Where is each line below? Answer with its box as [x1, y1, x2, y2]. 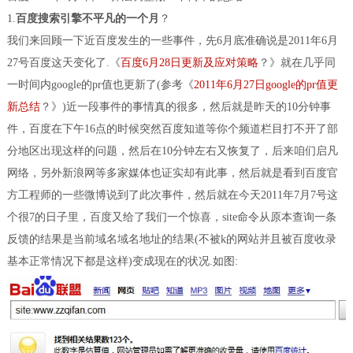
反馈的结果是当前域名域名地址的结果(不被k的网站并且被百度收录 [6, 232, 336, 245]
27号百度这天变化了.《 [6, 56, 121, 69]
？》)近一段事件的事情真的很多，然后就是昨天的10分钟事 [39, 100, 331, 113]
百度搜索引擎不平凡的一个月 [15, 12, 159, 24]
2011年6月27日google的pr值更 [193, 78, 338, 91]
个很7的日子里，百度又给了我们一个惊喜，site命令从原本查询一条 [6, 210, 336, 223]
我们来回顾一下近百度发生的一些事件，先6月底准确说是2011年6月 [6, 34, 338, 46]
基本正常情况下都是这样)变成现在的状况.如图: [6, 255, 238, 267]
